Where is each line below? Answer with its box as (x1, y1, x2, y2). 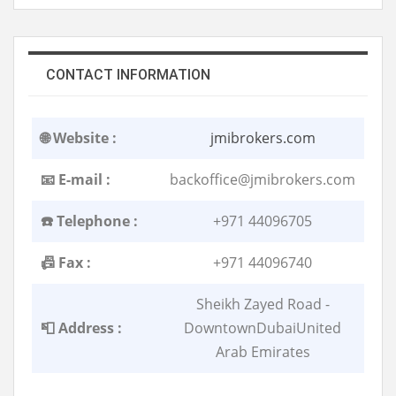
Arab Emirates (215, 341, 310, 362)
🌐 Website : (41, 127, 117, 148)
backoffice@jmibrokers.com (170, 169, 355, 189)
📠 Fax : (41, 252, 91, 272)
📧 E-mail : (41, 169, 110, 189)
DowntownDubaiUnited (184, 317, 341, 338)
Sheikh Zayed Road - (195, 293, 330, 314)
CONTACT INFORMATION (46, 65, 210, 83)
